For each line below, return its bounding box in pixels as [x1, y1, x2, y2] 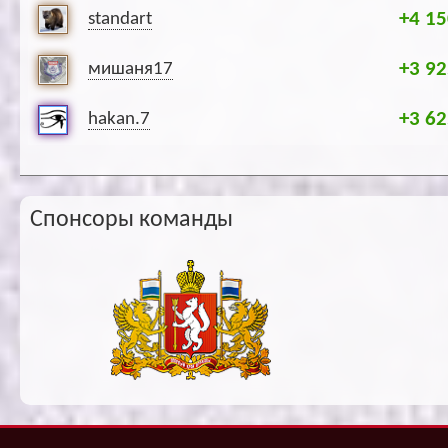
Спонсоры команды [30, 208, 233, 233]
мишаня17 [88, 60, 173, 80]
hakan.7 [88, 110, 150, 130]
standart [88, 10, 152, 30]
